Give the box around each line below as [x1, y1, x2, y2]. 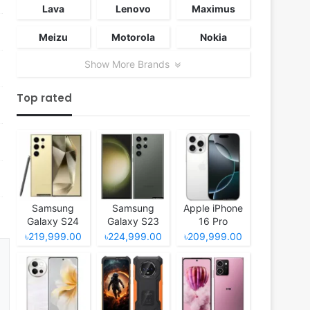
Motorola [111, 31, 155, 43]
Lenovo [115, 3, 151, 15]
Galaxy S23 [107, 215, 159, 227]
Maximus [191, 3, 235, 15]
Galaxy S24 [27, 215, 80, 227]
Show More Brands [84, 58, 172, 70]
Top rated [17, 91, 72, 105]
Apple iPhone [183, 201, 244, 214]
